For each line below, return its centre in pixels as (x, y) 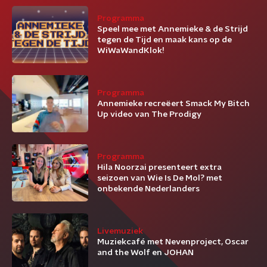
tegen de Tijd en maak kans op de (164, 40)
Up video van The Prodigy (149, 114)
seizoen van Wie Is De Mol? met (160, 178)
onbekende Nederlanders (148, 189)
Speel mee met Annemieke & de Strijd (173, 29)
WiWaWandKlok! (131, 51)
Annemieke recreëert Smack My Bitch (173, 104)
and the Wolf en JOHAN (145, 253)
